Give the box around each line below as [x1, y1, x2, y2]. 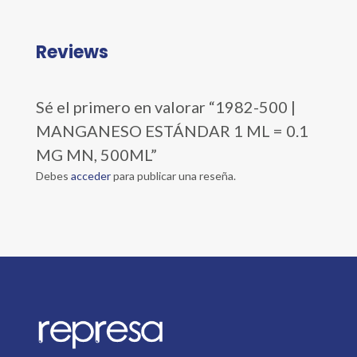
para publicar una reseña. [110, 168, 236, 182]
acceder [70, 168, 111, 182]
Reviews [35, 39, 108, 65]
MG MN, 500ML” [35, 144, 157, 164]
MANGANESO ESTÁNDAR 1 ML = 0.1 [35, 120, 308, 140]
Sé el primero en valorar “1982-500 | [35, 96, 296, 116]
